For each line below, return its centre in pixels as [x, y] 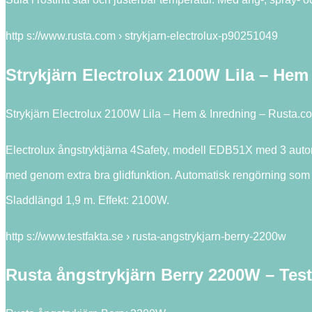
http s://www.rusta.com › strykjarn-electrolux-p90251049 [142, 36]
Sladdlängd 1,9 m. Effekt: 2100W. [87, 200]
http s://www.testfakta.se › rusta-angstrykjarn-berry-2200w [146, 236]
